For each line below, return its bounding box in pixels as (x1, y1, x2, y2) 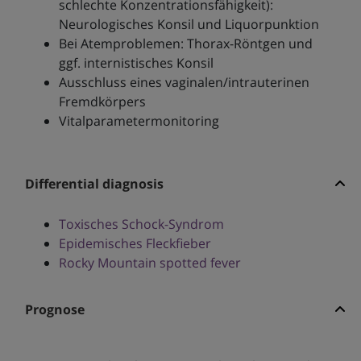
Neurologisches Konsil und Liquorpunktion (58, 15, 319, 34)
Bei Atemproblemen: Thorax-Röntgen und (58, 35, 313, 53)
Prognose (24, 301, 85, 319)
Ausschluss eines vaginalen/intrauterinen (58, 73, 309, 92)
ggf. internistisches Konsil (58, 54, 214, 73)
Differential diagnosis (24, 175, 164, 193)
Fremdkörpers (58, 93, 146, 111)
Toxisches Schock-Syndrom (58, 215, 224, 234)
